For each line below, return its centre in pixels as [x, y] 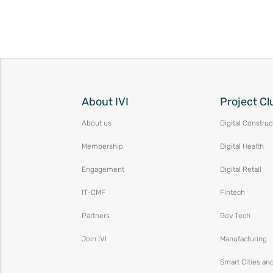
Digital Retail [241, 170]
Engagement [103, 170]
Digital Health [242, 147]
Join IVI [94, 239]
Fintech [233, 193]
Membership [103, 147]
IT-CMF [94, 193]
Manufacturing [244, 239]
